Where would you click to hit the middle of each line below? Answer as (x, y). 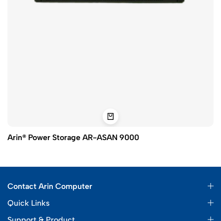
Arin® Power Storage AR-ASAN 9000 (73, 138)
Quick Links (29, 203)
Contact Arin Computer (50, 186)
